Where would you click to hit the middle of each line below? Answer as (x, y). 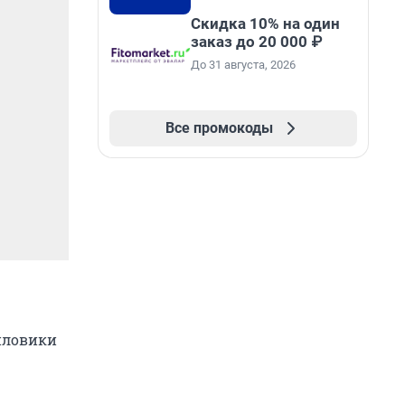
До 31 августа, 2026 (243, 65)
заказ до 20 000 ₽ (256, 42)
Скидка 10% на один (265, 24)
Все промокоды (219, 128)
